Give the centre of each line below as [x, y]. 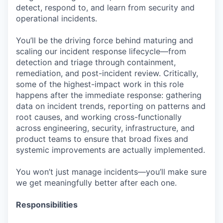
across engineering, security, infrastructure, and [105, 128]
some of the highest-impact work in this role [100, 84]
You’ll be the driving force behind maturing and [105, 41]
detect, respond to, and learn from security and [105, 8]
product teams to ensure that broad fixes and [102, 139]
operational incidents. [56, 19]
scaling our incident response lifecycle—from [101, 52]
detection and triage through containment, [96, 62]
